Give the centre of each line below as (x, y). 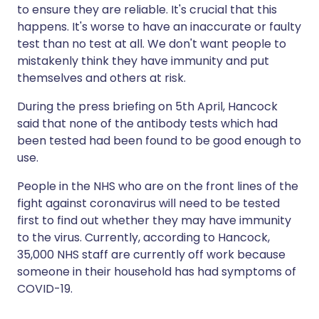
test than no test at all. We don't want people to (152, 44)
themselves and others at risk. (101, 78)
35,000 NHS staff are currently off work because (151, 255)
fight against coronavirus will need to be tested (148, 203)
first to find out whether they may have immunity (154, 220)
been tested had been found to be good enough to (159, 141)
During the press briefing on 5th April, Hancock (147, 106)
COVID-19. (45, 289)
